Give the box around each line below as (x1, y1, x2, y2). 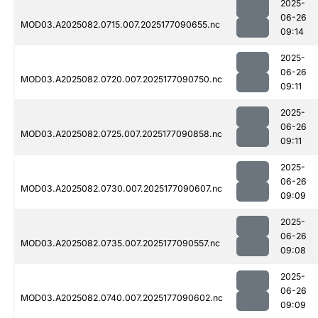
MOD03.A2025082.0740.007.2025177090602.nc (21, 292, 223, 304)
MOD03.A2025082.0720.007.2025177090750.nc (21, 74, 222, 85)
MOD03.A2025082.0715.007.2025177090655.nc (21, 19, 220, 31)
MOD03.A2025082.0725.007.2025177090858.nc (21, 128, 222, 140)
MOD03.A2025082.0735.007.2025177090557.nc (21, 238, 220, 249)
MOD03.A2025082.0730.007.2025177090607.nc (21, 183, 222, 194)
